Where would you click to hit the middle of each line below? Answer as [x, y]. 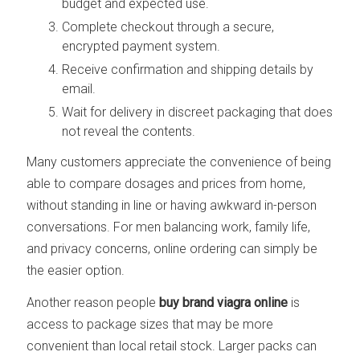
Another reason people [93, 303]
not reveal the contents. [129, 131]
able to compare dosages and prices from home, [166, 184]
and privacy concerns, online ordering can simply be [172, 249]
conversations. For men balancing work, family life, [169, 227]
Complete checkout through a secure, [168, 27]
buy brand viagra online [224, 303]
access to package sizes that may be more [150, 325]
